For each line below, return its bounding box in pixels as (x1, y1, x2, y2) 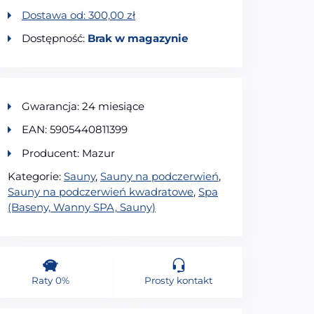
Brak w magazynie (88, 32, 188, 46)
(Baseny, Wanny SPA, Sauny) (8, 200, 156, 214)
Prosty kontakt (144, 275, 213, 287)
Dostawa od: (22, 8, 88, 22)
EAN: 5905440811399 (22, 123, 128, 137)
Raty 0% (32, 275, 70, 287)
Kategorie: (8, 169, 64, 183)
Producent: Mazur (22, 146, 115, 160)
